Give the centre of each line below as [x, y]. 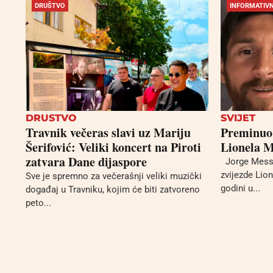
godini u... [240, 188]
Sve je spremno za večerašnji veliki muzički [114, 176]
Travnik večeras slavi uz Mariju [108, 133]
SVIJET [238, 118]
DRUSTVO [51, 118]
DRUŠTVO [50, 6]
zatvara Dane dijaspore [86, 162]
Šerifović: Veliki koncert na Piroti [113, 147]
